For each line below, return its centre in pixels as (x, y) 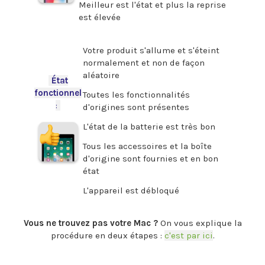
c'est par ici (188, 235)
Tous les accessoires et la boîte (147, 146)
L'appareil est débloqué (131, 190)
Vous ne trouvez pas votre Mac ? (91, 223)
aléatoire (101, 75)
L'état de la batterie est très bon (149, 126)
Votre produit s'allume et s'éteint (151, 50)
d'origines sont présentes (136, 107)
